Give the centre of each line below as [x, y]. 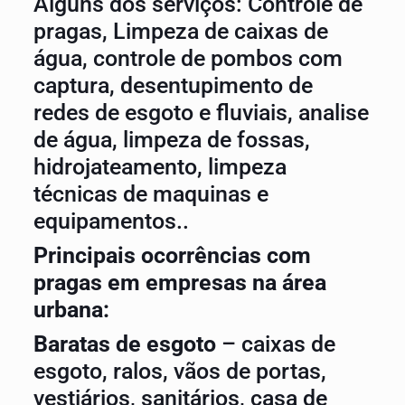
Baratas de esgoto [124, 344]
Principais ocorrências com [172, 255]
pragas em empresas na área [179, 283]
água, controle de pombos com [188, 58]
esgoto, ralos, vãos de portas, [179, 371]
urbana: [71, 310]
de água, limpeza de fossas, [171, 140]
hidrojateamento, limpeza [160, 167]
